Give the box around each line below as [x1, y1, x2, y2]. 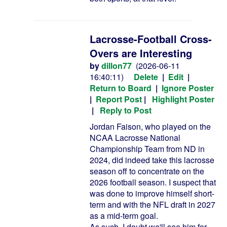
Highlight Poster [152, 93, 214, 105]
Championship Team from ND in [90, 143, 205, 155]
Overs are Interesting [90, 46, 192, 60]
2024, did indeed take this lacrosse [90, 154, 214, 166]
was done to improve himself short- [90, 187, 214, 199]
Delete [134, 71, 158, 83]
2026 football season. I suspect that [90, 176, 216, 188]
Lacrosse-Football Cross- [90, 31, 212, 46]
